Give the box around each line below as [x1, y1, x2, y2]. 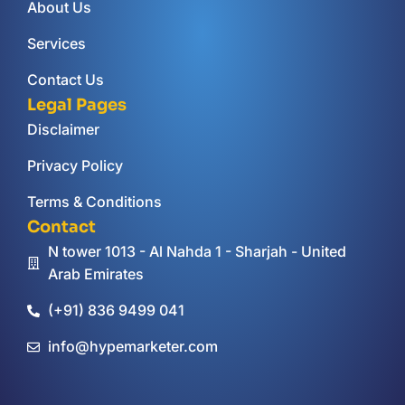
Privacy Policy [27, 156, 123, 175]
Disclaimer [27, 120, 99, 139]
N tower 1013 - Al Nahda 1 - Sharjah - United [47, 242, 346, 261]
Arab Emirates [47, 265, 144, 284]
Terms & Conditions [27, 193, 162, 212]
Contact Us [27, 71, 104, 89]
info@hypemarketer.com [47, 337, 218, 356]
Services [27, 34, 86, 53]
